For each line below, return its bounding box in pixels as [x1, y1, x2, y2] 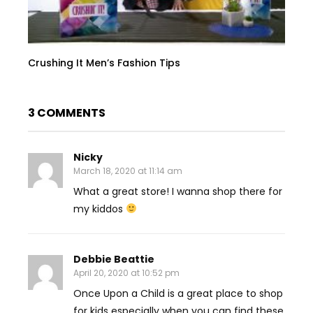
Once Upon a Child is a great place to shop [73, 286, 283, 300]
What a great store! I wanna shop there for [73, 184, 282, 198]
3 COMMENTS [28, 104, 105, 121]
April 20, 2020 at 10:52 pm [73, 266, 180, 279]
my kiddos [73, 201, 126, 216]
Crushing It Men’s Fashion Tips [28, 56, 180, 71]
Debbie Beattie [73, 252, 154, 266]
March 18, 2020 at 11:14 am [73, 164, 182, 177]
